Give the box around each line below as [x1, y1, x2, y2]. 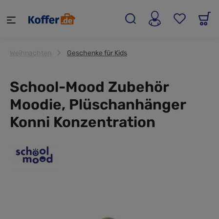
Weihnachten [10, 48, 51, 57]
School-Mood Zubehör [10, 78, 169, 96]
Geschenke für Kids [67, 48, 127, 57]
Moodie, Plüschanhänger [10, 95, 186, 113]
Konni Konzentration [10, 113, 155, 131]
